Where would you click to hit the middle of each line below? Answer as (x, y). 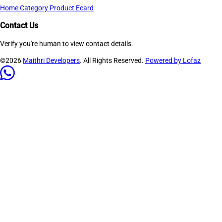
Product (63, 8)
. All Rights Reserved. (112, 61)
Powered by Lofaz (173, 61)
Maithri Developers (51, 61)
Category (35, 8)
